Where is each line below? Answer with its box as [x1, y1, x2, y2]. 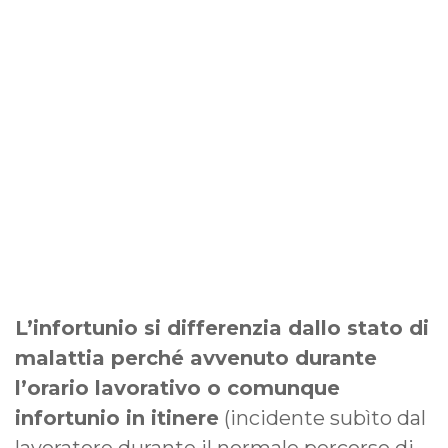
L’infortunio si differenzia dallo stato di [15, 316, 429, 341]
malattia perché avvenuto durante [15, 346, 377, 371]
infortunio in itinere [15, 406, 219, 431]
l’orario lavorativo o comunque [15, 376, 340, 401]
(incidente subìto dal [219, 406, 426, 431]
